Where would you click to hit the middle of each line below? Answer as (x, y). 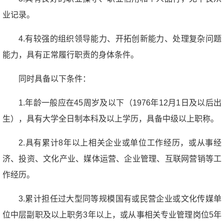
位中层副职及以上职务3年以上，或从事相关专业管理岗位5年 (112, 214)
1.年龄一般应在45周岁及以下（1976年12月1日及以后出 (120, 102)
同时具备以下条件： (54, 78)
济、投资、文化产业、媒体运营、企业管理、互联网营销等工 (112, 158)
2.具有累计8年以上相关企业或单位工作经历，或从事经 (120, 142)
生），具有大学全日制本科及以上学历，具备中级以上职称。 (110, 118)
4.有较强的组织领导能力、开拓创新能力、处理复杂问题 (120, 38)
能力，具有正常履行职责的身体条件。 (70, 54)
